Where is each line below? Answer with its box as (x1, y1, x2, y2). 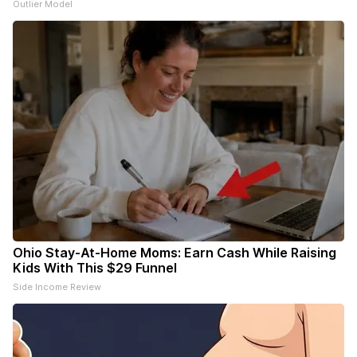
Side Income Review (13, 281, 101, 293)
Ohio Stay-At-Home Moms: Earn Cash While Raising (13, 245, 336, 261)
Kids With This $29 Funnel (13, 260, 177, 277)
